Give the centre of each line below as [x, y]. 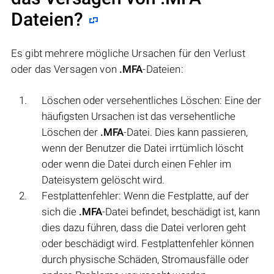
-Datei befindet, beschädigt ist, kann [181, 211]
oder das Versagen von [65, 69]
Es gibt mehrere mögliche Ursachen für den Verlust [128, 53]
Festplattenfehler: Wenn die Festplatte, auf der [145, 195]
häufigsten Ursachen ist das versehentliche [139, 116]
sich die [60, 211]
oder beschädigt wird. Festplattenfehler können [148, 243]
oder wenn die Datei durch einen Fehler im [136, 164]
